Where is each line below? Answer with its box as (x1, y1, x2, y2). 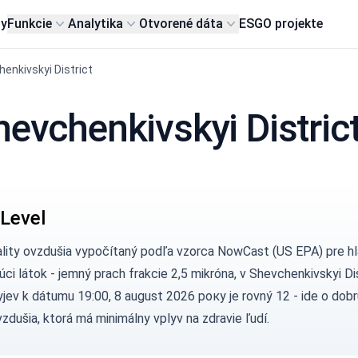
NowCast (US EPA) (217, 244, 323, 259)
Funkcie (7, 16, 53, 31)
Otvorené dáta (139, 16, 224, 31)
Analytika (68, 16, 124, 31)
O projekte (263, 16, 324, 31)
